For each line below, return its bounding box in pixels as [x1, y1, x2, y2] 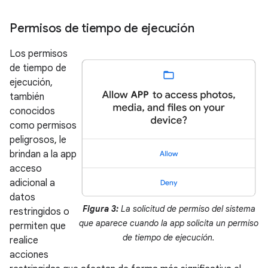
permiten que [10, 220, 66, 233]
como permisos [10, 120, 77, 132]
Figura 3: [82, 203, 118, 215]
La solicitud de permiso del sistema [118, 203, 255, 215]
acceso [10, 163, 42, 175]
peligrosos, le [10, 134, 66, 147]
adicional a [10, 177, 55, 190]
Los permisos [10, 48, 68, 60]
